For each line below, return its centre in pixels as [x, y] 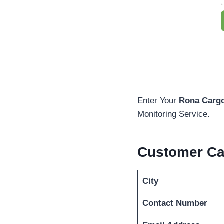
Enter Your [158, 101]
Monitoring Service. [174, 114]
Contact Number [175, 203]
